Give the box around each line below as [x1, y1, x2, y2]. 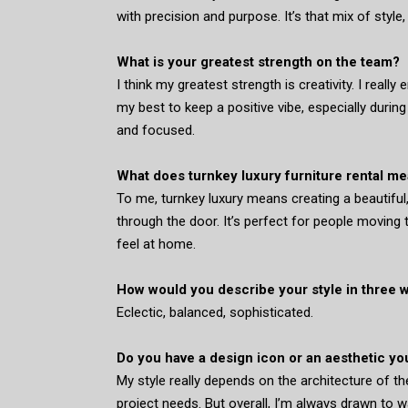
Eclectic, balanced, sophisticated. [116, 304, 313, 321]
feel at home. [116, 236, 196, 253]
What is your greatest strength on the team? [116, 54, 400, 71]
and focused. [116, 122, 195, 139]
